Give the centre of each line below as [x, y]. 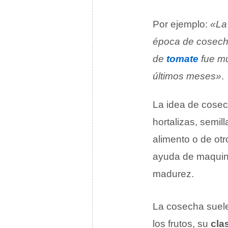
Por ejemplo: [181, 24]
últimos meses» [187, 76]
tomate [182, 59]
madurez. [173, 174]
